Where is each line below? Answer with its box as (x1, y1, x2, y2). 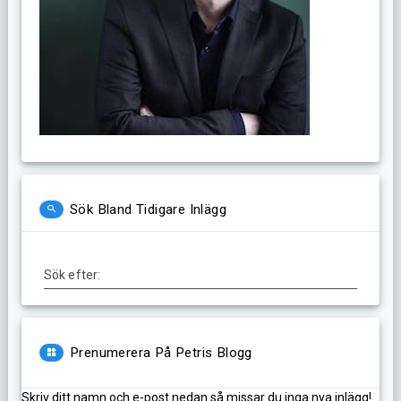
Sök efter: (43, 268, 101, 283)
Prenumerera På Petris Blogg (69, 345, 252, 362)
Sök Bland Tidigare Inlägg (69, 201, 226, 218)
